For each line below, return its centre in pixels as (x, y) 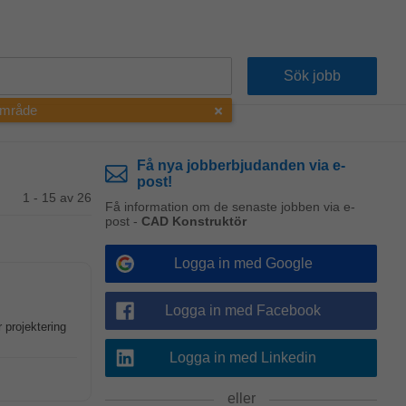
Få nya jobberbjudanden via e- (241, 165)
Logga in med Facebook (243, 310)
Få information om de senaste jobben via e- (230, 207)
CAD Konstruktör (194, 221)
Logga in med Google (243, 263)
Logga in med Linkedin (243, 358)
